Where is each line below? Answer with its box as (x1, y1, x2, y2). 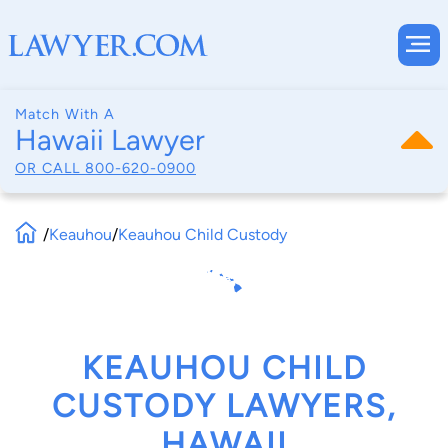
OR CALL (15, 158, 85, 177)
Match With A (15, 105, 115, 123)
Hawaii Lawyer (15, 123, 205, 157)
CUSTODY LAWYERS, (52, 387, 396, 426)
